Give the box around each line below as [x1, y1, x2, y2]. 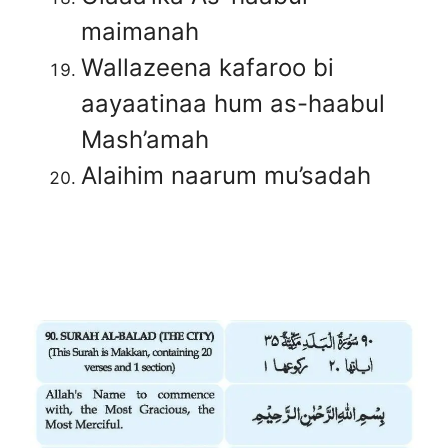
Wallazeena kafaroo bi [81, 52, 334, 82]
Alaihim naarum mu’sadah [81, 160, 371, 190]
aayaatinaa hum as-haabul [81, 88, 385, 118]
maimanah [81, 16, 199, 46]
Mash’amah [81, 124, 209, 154]
